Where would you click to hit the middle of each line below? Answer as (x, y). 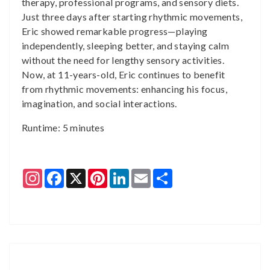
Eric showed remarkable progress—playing (115, 31)
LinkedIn (148, 173)
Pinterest (127, 173)
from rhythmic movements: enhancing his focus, (124, 89)
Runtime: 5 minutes (63, 127)
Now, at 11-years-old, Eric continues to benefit (124, 74)
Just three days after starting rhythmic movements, (132, 17)
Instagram (64, 173)
